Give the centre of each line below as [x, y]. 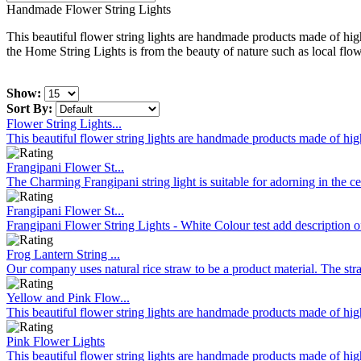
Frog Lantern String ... [63, 254]
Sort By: [29, 108]
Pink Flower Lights [56, 341]
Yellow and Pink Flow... [68, 298]
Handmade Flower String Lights [89, 9]
